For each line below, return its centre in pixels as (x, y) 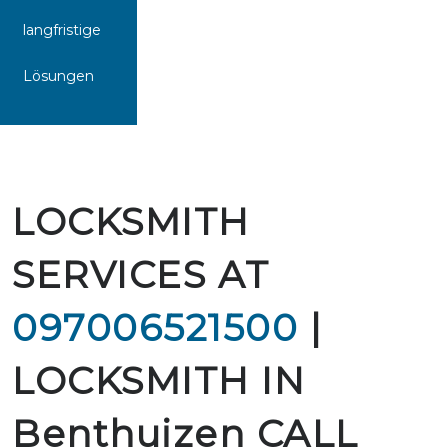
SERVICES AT (141, 274)
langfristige (62, 30)
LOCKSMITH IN (158, 380)
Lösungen (58, 76)
